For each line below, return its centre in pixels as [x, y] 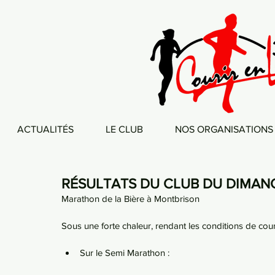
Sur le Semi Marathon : [125, 253]
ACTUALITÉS [45, 129]
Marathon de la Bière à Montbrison [130, 199]
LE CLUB [124, 129]
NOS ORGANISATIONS [224, 129]
